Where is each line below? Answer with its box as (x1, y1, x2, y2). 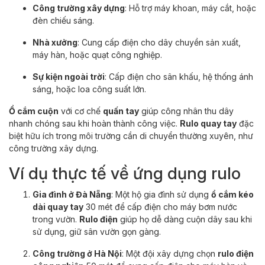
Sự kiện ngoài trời (33, 71, 105, 82)
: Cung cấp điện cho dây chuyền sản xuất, (77, 37, 241, 47)
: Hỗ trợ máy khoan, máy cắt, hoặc (125, 2, 256, 13)
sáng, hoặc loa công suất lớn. (33, 83, 146, 94)
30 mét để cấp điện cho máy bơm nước (83, 201, 237, 212)
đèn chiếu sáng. (33, 15, 94, 25)
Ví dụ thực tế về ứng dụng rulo (9, 163, 241, 183)
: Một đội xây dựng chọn (122, 248, 218, 258)
